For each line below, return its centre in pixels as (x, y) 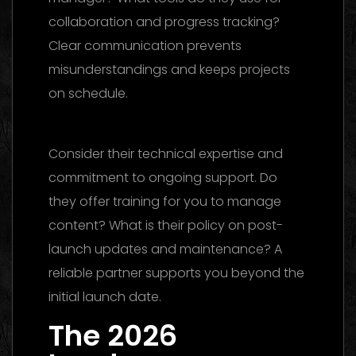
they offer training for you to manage (165, 201)
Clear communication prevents (145, 45)
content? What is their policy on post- (166, 225)
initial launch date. (105, 296)
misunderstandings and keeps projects (169, 69)
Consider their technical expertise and (166, 153)
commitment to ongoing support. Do (163, 177)
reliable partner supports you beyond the (176, 273)
